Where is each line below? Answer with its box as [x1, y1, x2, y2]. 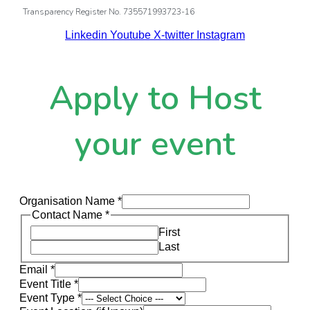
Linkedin [65, 28, 107, 41]
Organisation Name [19, 195, 118, 208]
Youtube [110, 28, 151, 41]
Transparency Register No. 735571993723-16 [23, 6, 194, 17]
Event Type [19, 291, 77, 304]
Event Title [19, 277, 74, 290]
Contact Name [32, 209, 105, 221]
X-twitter [154, 28, 194, 41]
